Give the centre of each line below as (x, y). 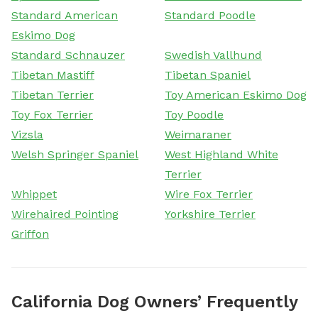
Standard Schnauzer (68, 55)
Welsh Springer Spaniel (75, 154)
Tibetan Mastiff (53, 75)
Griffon (30, 234)
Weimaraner (198, 134)
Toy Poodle (194, 114)
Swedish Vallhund (213, 55)
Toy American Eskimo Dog (236, 94)
